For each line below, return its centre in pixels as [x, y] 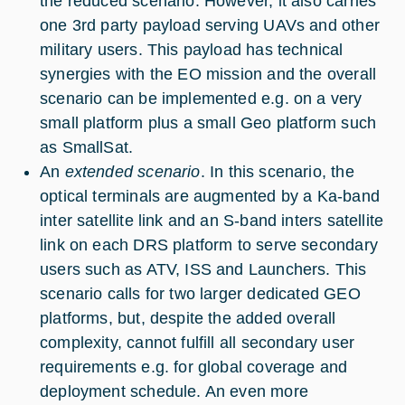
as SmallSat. [87, 147]
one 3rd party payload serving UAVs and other [210, 25]
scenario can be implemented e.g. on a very [201, 98]
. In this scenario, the [277, 171]
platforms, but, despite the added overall [188, 318]
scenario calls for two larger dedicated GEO [200, 293]
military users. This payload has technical [192, 49]
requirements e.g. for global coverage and [194, 367]
